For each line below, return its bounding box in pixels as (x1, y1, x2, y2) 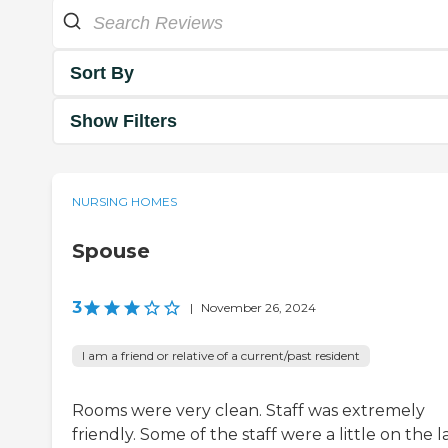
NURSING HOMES (72, 194, 177, 210)
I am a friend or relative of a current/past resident (82, 348, 360, 364)
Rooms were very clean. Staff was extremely (72, 401, 425, 421)
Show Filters (70, 110, 177, 131)
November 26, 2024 (201, 300, 316, 316)
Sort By (70, 62, 134, 83)
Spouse (72, 239, 150, 264)
